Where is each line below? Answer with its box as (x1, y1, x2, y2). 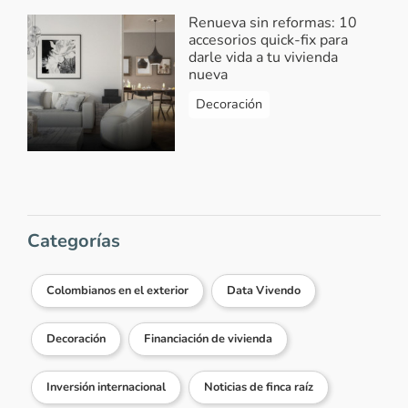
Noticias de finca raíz (204, 378, 313, 395)
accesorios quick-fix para (188, 29, 348, 50)
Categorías (27, 228, 120, 253)
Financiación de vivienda (144, 330, 272, 347)
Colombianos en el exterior (46, 281, 189, 299)
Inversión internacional (46, 378, 166, 395)
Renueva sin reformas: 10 (188, 12, 357, 33)
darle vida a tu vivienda (188, 46, 338, 67)
